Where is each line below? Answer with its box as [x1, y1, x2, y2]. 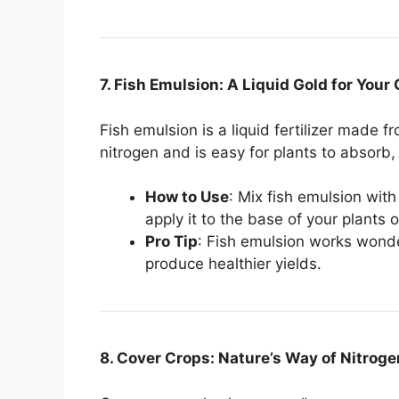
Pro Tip [145, 232, 198, 251]
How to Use [145, 188, 229, 207]
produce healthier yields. [145, 255, 322, 273]
